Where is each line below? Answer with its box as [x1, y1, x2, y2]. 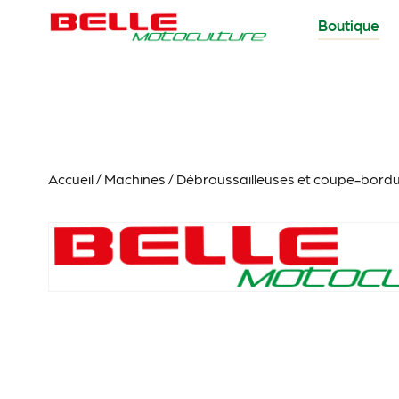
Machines [103, 169, 166, 187]
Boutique [317, 16, 379, 35]
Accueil [47, 169, 94, 187]
